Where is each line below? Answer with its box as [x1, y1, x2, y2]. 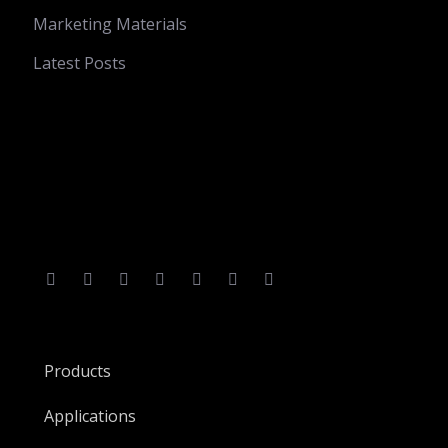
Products [44, 359, 111, 382]
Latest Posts [33, 51, 126, 74]
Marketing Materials [33, 12, 187, 35]
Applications [44, 404, 136, 427]
